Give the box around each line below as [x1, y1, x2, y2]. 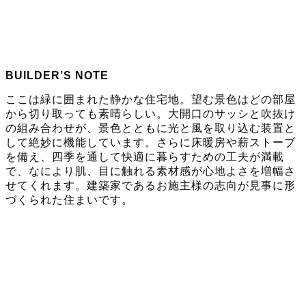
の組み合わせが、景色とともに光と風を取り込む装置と [5, 122, 296, 135]
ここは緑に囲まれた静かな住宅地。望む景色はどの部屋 [5, 94, 296, 106]
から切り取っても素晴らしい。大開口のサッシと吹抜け [5, 108, 296, 120]
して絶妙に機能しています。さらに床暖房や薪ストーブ [5, 137, 296, 149]
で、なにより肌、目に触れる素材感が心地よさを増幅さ [5, 165, 296, 178]
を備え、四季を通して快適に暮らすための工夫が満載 [5, 151, 284, 163]
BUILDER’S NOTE [5, 70, 109, 82]
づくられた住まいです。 [5, 194, 133, 206]
